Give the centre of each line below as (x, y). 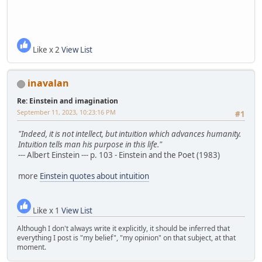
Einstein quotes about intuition (94, 176)
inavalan (48, 83)
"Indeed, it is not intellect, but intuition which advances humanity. (130, 134)
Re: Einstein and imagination (68, 101)
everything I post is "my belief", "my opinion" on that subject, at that (126, 237)
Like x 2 (46, 50)
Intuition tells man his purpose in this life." (90, 145)
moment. (32, 247)
